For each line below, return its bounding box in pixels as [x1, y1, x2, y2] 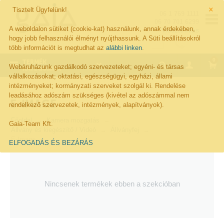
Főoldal [11, 116, 32, 124]
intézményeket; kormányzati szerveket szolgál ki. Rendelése [9, 82, 185, 89]
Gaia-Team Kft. [9, 120, 53, 127]
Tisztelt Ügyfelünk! [12, 6, 67, 13]
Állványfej [110, 126, 139, 133]
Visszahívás [161, 26, 199, 34]
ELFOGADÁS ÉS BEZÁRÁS [9, 139, 93, 146]
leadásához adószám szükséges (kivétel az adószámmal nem [9, 91, 189, 99]
